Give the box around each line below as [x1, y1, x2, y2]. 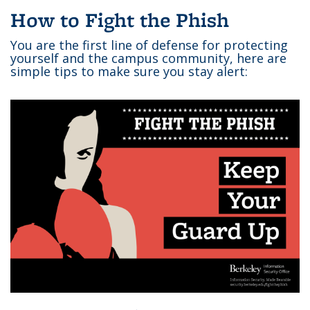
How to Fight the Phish [10, 6, 229, 33]
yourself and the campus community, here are [10, 50, 286, 66]
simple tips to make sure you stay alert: [10, 63, 248, 80]
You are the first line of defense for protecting [10, 37, 288, 53]
